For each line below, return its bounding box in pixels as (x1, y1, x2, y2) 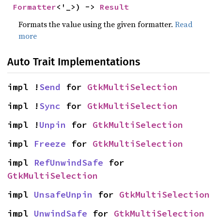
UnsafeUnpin (34, 189, 93, 200)
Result (100, 2, 129, 12)
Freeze (34, 138, 66, 149)
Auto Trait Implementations (7, 55, 140, 68)
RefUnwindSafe (34, 157, 103, 168)
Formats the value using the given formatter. (18, 19, 175, 30)
